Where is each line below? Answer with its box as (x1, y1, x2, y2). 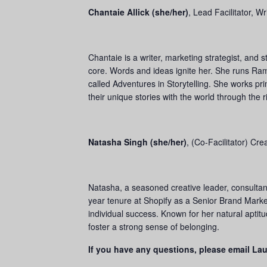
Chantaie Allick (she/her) (88, 6, 188, 18)
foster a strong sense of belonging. (88, 221, 222, 232)
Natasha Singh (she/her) (88, 136, 187, 148)
